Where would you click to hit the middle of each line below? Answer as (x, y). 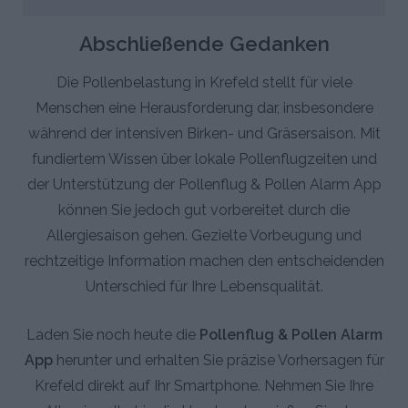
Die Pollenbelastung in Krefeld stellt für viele (204, 83)
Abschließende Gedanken (204, 44)
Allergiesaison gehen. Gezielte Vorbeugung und (204, 236)
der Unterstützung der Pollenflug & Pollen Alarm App (204, 185)
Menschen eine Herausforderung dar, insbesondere (204, 108)
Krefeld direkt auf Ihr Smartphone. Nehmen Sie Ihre (204, 386)
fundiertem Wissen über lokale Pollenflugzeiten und (204, 159)
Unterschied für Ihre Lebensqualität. (204, 287)
